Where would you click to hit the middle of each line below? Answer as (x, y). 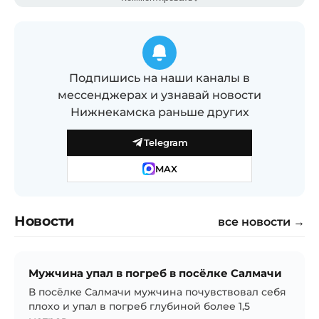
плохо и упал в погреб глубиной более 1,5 (139, 306)
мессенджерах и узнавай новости (159, 95)
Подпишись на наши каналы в (159, 78)
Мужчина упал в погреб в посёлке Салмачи (155, 273)
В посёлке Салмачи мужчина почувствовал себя (157, 292)
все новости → (261, 221)
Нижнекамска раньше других (159, 112)
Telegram (166, 142)
